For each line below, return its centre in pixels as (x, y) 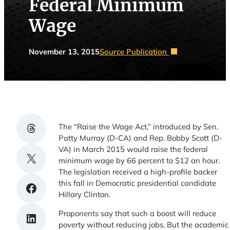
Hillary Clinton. (85, 195)
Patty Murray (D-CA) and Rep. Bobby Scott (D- (141, 138)
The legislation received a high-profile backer (138, 172)
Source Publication (134, 51)
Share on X (29, 158)
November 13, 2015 (64, 51)
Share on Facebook (52, 188)
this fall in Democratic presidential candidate (138, 183)
